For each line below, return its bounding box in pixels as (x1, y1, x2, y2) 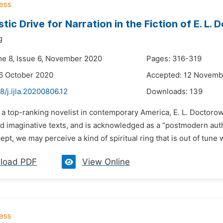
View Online (82, 157, 130, 167)
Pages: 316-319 (146, 54, 202, 63)
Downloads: (146, 87, 190, 96)
